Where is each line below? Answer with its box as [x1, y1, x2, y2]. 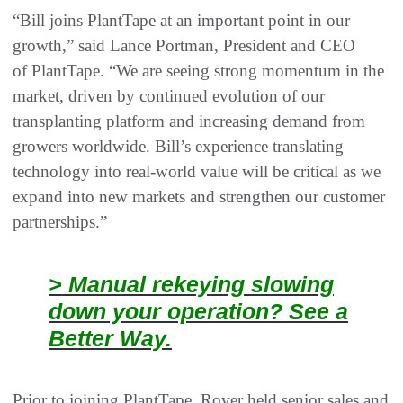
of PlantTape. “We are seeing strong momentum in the [13, 61, 384, 81]
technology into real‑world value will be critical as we [13, 162, 381, 182]
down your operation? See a [49, 299, 348, 325]
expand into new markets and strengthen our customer [13, 187, 385, 207]
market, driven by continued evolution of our [13, 86, 325, 106]
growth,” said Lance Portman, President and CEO [13, 36, 355, 56]
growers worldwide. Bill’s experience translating [13, 137, 344, 157]
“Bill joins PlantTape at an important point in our [13, 11, 350, 31]
